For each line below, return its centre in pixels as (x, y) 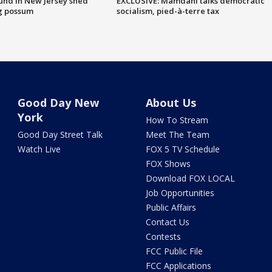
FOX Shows (168, 163)
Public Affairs (171, 207)
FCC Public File (174, 251)
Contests (163, 236)
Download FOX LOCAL (190, 178)
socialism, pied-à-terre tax (168, 11)
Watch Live (39, 149)
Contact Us (167, 222)
